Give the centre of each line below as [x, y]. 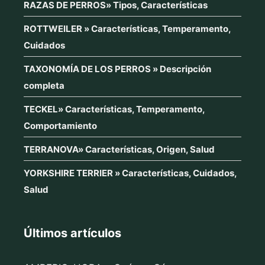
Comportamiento [60, 125]
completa [44, 85]
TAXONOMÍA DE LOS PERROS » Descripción [117, 69]
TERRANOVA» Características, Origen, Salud [119, 149]
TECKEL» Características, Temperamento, [114, 109]
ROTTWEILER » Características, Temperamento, [127, 28]
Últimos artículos [72, 233]
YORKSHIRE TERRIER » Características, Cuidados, [130, 173]
